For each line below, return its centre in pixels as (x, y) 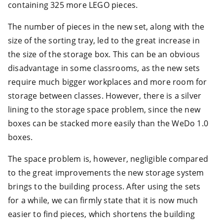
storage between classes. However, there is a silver (105, 95)
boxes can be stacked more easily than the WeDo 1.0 (108, 123)
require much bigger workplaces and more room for (108, 82)
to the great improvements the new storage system (106, 172)
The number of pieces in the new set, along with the (106, 26)
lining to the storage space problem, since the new (104, 109)
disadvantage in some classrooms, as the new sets (104, 68)
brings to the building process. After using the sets (104, 186)
